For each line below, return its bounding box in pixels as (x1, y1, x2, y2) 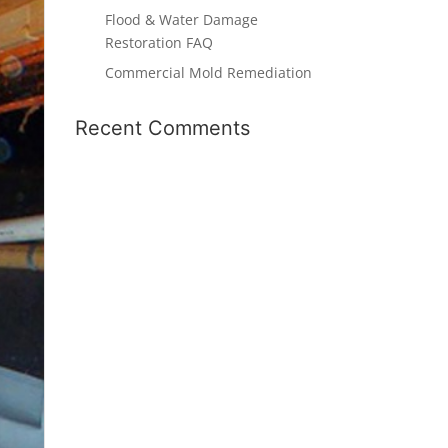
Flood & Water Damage (104, 10, 258, 29)
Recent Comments (74, 116, 250, 140)
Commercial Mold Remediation (104, 63, 312, 82)
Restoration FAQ (104, 33, 213, 52)
